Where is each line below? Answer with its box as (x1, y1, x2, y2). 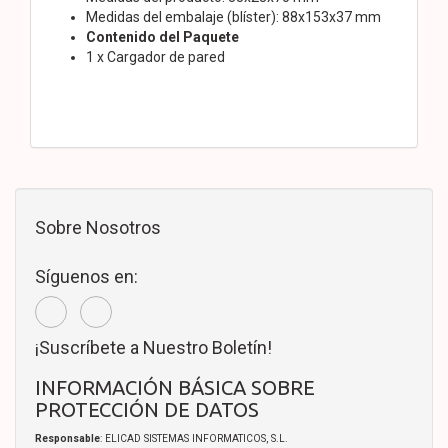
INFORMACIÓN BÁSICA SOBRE (35, 375, 315, 399)
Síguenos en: (35, 265, 138, 287)
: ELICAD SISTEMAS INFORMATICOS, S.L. (100, 432, 288, 444)
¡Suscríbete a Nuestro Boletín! (35, 336, 272, 358)
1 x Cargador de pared (86, 48, 225, 65)
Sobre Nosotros (35, 216, 161, 238)
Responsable (35, 432, 100, 444)
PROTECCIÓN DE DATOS (35, 397, 259, 421)
